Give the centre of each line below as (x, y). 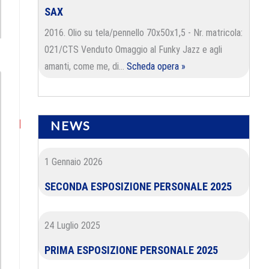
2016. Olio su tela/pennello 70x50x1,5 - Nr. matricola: (144, 33)
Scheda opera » (156, 66)
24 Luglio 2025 (72, 225)
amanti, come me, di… (86, 66)
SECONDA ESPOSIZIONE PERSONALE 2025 (138, 186)
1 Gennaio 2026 (74, 162)
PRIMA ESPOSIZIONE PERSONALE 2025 (131, 250)
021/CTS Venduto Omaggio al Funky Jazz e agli (133, 50)
